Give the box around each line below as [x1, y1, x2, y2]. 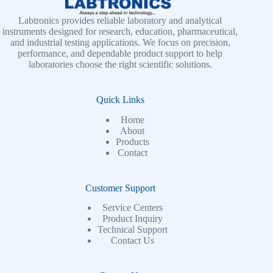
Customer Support [85, 182, 155, 193]
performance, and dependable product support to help [18, 48, 223, 58]
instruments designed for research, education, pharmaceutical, [2, 26, 238, 37]
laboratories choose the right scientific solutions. [28, 58, 212, 69]
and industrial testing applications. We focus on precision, [10, 37, 230, 48]
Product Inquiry [102, 213, 163, 224]
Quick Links [96, 94, 144, 105]
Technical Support [97, 224, 168, 235]
